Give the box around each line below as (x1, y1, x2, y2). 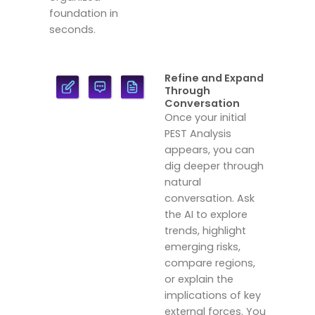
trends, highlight (165, 223, 246, 238)
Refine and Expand (165, 70, 264, 85)
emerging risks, (165, 239, 240, 254)
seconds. (49, 22, 96, 37)
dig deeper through (165, 158, 264, 173)
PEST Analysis (165, 126, 231, 141)
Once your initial (165, 110, 246, 124)
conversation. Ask (165, 191, 255, 205)
